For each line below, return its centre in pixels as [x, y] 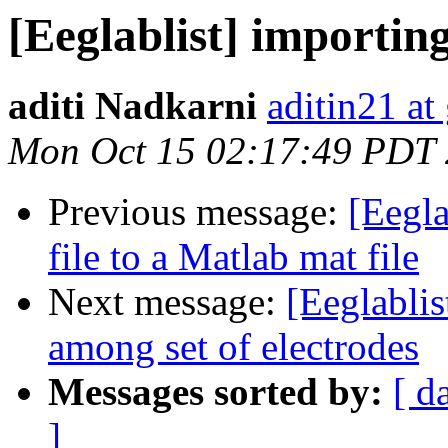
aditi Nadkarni [132, 106]
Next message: [167, 302]
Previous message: [198, 212]
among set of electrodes [233, 347]
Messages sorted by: [215, 392]
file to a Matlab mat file [233, 257]
